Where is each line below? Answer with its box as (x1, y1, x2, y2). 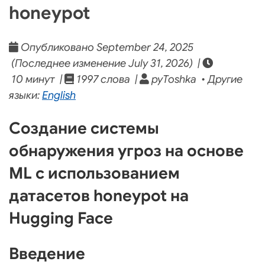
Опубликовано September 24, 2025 (18, 41, 193, 54)
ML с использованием (9, 163, 180, 183)
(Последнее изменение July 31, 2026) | (9, 57, 202, 70)
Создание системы (9, 118, 159, 138)
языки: (9, 89, 42, 102)
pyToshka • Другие (149, 73, 243, 86)
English (42, 89, 76, 102)
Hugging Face (9, 208, 117, 228)
